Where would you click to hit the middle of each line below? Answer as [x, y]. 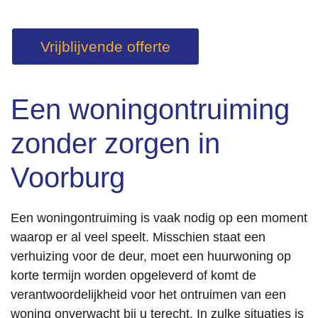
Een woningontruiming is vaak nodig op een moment [159, 218]
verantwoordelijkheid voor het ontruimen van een [148, 295]
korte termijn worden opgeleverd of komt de [133, 275]
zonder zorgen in [115, 143]
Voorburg [68, 177]
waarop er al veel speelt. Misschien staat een [138, 237]
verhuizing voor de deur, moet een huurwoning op [151, 256]
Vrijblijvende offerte [105, 46]
